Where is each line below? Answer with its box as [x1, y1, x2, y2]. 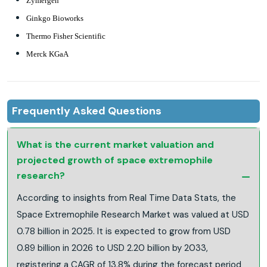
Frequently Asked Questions [12, 103, 162, 118]
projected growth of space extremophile [17, 153, 213, 166]
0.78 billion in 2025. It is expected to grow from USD [17, 225, 231, 237]
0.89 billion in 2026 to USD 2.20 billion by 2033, [17, 241, 208, 254]
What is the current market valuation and [17, 138, 214, 151]
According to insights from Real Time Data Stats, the [17, 191, 236, 204]
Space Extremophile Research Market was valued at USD [17, 208, 249, 221]
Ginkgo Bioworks [26, 13, 83, 23]
